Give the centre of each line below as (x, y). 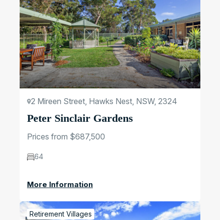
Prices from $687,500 (66, 137)
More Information (60, 185)
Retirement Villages (61, 214)
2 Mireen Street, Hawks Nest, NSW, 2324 (104, 101)
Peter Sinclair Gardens (80, 118)
